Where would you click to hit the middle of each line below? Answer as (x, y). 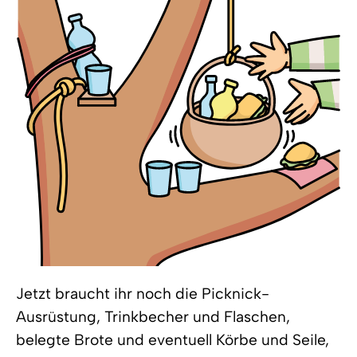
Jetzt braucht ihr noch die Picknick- (143, 294)
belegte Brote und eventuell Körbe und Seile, (173, 340)
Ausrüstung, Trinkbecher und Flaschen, (153, 317)
